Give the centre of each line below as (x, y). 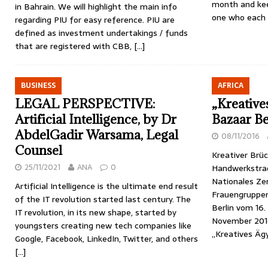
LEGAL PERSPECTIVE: (85, 104)
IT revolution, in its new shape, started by (96, 212)
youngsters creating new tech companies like (103, 226)
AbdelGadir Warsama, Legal (97, 135)
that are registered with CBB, (74, 46)
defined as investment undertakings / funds (101, 33)
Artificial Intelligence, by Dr (96, 119)
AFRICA (230, 86)
